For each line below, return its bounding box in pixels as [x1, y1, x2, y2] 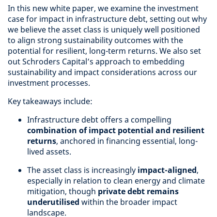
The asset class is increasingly [27, 165, 138, 175]
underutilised [27, 197, 79, 207]
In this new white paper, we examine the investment [8, 3, 199, 14]
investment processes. [8, 77, 90, 88]
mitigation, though [27, 186, 98, 197]
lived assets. [27, 146, 71, 157]
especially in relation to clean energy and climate [27, 175, 205, 186]
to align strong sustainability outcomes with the [8, 35, 183, 46]
